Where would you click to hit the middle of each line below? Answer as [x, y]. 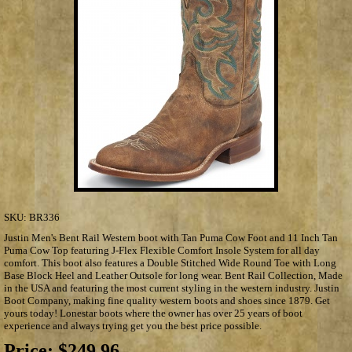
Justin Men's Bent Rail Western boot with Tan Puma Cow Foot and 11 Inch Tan [171, 237]
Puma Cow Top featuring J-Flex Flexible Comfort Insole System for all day [162, 250]
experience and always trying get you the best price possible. [133, 325]
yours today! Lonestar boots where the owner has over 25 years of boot [153, 313]
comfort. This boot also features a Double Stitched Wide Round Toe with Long [170, 262]
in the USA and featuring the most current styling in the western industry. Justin [172, 288]
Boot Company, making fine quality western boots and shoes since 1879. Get [167, 300]
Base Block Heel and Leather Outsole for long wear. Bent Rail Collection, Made [173, 275]
